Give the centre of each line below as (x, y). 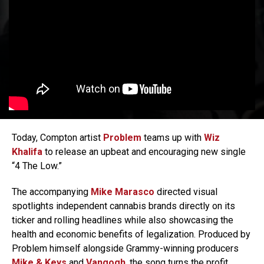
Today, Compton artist (57, 138)
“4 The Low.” (37, 166)
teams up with (173, 138)
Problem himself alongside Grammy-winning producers (125, 249)
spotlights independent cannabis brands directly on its (123, 206)
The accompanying (51, 192)
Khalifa (27, 152)
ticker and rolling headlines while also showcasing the (123, 220)
